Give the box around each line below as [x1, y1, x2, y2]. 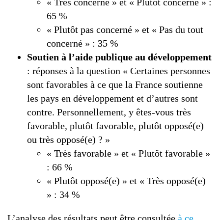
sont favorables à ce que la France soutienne [27, 79, 203, 90]
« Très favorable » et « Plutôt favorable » [47, 148, 210, 159]
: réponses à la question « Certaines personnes [27, 65, 210, 76]
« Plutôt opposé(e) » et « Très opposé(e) [47, 175, 206, 186]
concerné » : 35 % [47, 38, 118, 49]
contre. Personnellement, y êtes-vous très [27, 107, 191, 117]
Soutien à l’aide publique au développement [27, 52, 212, 62]
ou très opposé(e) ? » [27, 134, 110, 145]
